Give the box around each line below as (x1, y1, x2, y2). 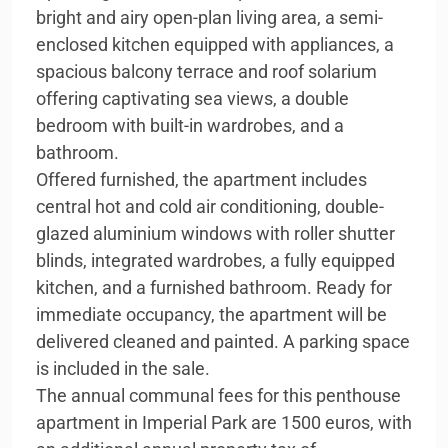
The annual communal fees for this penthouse (36, 385, 401, 406)
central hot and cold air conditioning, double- (36, 196, 384, 217)
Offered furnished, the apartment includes (36, 169, 367, 190)
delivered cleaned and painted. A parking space (36, 331, 410, 352)
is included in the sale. (36, 358, 210, 379)
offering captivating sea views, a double (36, 88, 349, 109)
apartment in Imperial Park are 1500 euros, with (36, 412, 412, 433)
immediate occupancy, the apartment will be (36, 304, 387, 325)
